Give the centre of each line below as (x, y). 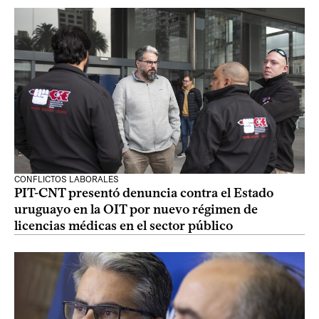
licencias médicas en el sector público (124, 226)
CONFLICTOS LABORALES (67, 179)
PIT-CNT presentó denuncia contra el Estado (144, 193)
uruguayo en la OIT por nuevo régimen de (136, 209)
